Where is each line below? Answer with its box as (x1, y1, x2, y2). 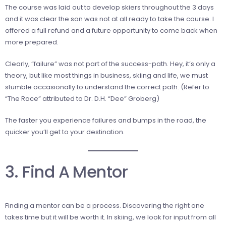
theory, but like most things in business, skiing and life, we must (5, 70, 208, 80)
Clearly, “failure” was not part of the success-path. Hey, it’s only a (5, 59, 215, 69)
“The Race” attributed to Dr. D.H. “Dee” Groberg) (5, 93, 159, 103)
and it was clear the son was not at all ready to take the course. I (5, 14, 214, 24)
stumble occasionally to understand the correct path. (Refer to (5, 82, 209, 92)
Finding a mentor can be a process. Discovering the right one (5, 200, 204, 210)
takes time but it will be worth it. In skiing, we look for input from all (5, 212, 216, 222)
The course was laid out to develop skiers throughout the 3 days (5, 2, 214, 12)
